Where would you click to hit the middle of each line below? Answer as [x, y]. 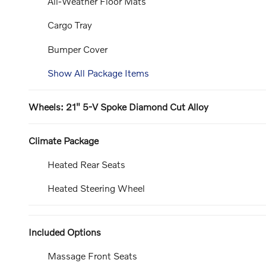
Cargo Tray [70, 25]
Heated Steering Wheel [96, 188]
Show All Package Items [98, 72]
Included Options [65, 232]
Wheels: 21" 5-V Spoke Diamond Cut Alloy [118, 106]
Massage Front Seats [92, 255]
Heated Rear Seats [86, 164]
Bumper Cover [77, 49]
